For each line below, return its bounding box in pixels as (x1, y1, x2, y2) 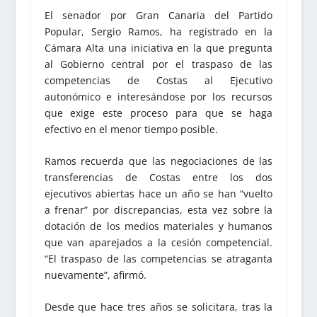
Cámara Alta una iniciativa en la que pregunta (44, 40, 273, 54)
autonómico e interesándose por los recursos (44, 89, 273, 103)
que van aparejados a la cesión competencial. (44, 236, 273, 250)
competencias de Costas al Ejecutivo (44, 73, 273, 87)
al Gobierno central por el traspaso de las (44, 57, 273, 71)
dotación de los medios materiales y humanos (44, 219, 273, 234)
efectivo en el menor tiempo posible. (44, 122, 218, 136)
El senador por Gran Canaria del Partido (44, 8, 273, 22)
